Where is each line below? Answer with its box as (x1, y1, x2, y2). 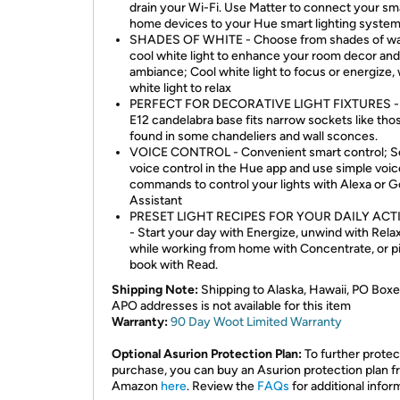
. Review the (187, 379, 257, 394)
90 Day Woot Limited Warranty (171, 314, 342, 329)
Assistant (129, 193, 182, 208)
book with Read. (129, 257, 218, 272)
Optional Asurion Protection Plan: (112, 346, 302, 362)
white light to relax (129, 80, 231, 96)
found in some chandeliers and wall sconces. (129, 129, 378, 144)
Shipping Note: (112, 282, 198, 297)
